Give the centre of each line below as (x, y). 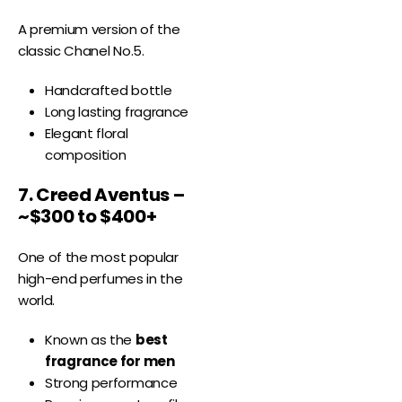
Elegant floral (87, 134)
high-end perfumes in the (100, 279)
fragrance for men (110, 362)
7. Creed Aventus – (101, 195)
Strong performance (111, 383)
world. (37, 301)
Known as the (90, 340)
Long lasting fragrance (117, 112)
